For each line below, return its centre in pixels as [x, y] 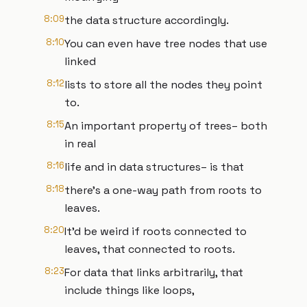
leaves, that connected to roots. [150, 249]
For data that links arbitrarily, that [154, 272]
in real [80, 144]
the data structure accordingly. [147, 20]
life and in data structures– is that [154, 167]
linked [80, 61]
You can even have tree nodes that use [166, 44]
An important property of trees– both [166, 126]
